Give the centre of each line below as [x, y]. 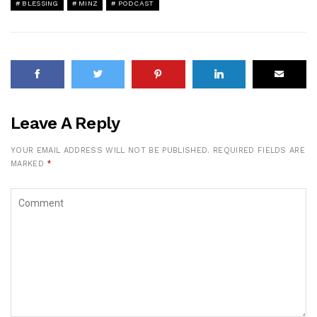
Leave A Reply [65, 123]
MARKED [29, 163]
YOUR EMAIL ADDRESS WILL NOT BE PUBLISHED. [110, 150]
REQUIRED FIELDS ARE [259, 150]
